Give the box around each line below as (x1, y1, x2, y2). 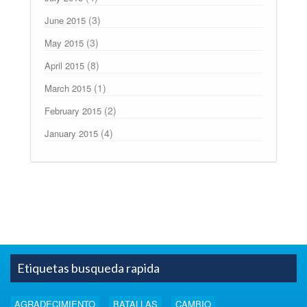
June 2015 (45, 14, 86, 27)
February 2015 (45, 104, 101, 118)
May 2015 (45, 36, 84, 50)
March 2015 (45, 82, 91, 95)
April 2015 (45, 59, 84, 73)
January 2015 (45, 127, 98, 140)
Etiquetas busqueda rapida (17, 260, 160, 275)
